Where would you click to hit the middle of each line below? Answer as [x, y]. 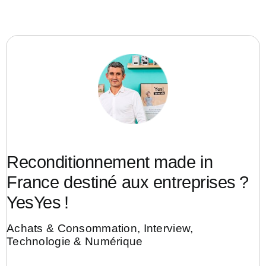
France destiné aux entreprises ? [128, 183]
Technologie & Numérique [75, 242]
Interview [167, 229]
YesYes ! [38, 203]
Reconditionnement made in [110, 162]
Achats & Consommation [72, 229]
